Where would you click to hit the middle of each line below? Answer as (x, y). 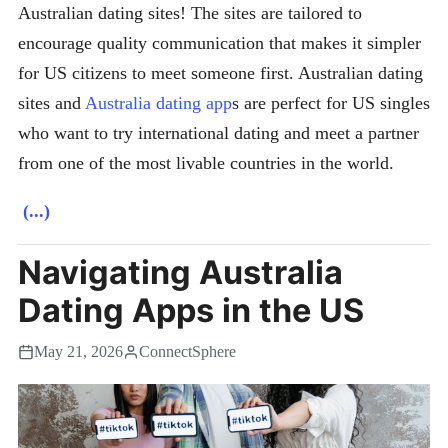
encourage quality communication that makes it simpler (219, 42)
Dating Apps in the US (191, 310)
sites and (51, 102)
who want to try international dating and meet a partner (218, 132)
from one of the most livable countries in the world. (206, 162)
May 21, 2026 (78, 351)
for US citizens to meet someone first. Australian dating (220, 72)
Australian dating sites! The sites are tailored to (190, 12)
